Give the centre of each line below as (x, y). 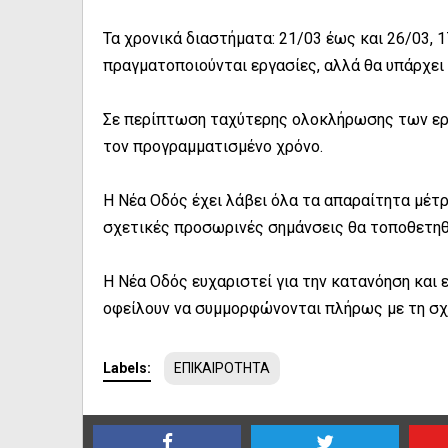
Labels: (127, 368)
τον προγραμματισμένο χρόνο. (213, 146)
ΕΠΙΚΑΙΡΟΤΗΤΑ (222, 368)
